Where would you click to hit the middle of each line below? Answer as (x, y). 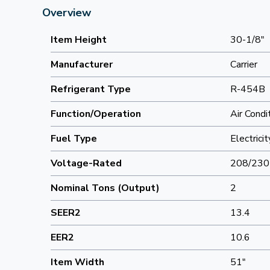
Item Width (77, 262)
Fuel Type (74, 139)
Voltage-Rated (86, 163)
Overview (67, 13)
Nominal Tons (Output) (105, 188)
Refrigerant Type (91, 89)
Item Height (79, 40)
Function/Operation (96, 114)
